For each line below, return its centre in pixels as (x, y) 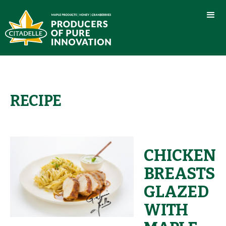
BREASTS (179, 173)
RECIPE (36, 101)
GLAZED (176, 191)
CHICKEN (180, 155)
